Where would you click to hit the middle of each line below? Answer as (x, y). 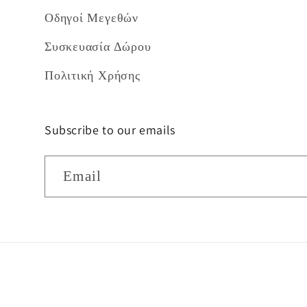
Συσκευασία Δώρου (98, 46)
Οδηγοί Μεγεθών (91, 17)
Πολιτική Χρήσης (93, 75)
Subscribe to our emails (110, 130)
